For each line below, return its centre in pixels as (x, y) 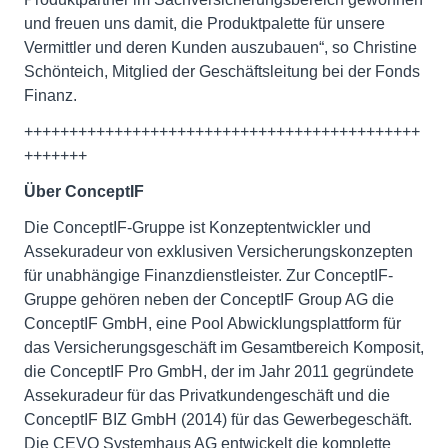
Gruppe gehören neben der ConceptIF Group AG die (209, 299)
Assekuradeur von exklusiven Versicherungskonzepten (218, 251)
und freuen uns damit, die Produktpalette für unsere (204, 23)
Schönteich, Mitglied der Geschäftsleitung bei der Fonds (222, 71)
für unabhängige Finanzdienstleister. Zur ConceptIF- (208, 275)
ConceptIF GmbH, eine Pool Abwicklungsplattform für (212, 323)
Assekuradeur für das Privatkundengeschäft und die (207, 395)
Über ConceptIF (84, 191)
